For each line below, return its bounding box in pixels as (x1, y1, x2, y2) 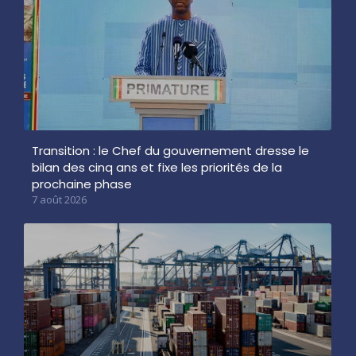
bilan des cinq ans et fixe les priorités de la (32, 158, 282, 176)
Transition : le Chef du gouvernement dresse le (32, 141, 309, 159)
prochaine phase (32, 175, 132, 192)
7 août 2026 (32, 192, 87, 207)
